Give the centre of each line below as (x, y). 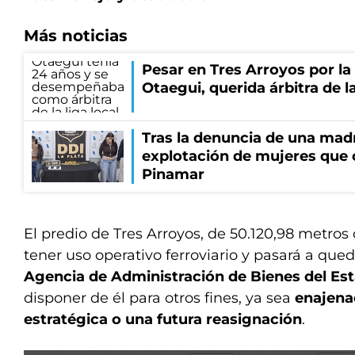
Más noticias (76, 36)
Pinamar (173, 174)
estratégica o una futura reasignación (163, 319)
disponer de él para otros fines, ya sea (159, 298)
